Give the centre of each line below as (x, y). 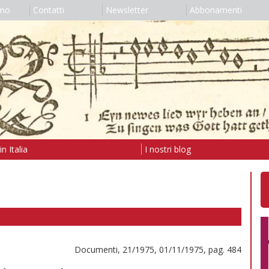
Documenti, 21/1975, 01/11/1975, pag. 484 (158, 249)
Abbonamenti (216, 10)
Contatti (48, 10)
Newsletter (127, 10)
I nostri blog (168, 149)
